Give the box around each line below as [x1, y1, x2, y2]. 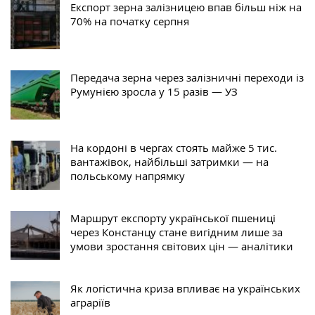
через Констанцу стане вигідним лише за [70, 225, 283, 240]
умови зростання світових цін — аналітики [70, 239, 293, 254]
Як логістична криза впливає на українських [70, 281, 300, 296]
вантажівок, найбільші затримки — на [70, 155, 269, 169]
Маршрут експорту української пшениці [70, 211, 276, 226]
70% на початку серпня [70, 14, 189, 29]
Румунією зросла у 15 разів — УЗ [70, 84, 238, 99]
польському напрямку [70, 169, 185, 184]
